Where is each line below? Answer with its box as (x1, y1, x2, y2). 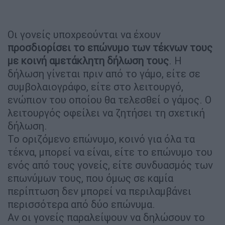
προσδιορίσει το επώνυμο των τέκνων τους (8, 41, 212, 54)
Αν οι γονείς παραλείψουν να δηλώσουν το (8, 210, 205, 223)
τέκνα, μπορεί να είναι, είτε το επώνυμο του (8, 145, 212, 158)
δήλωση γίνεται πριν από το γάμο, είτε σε (8, 67, 200, 80)
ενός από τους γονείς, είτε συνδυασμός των (8, 158, 213, 171)
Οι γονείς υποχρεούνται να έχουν (8, 28, 161, 41)
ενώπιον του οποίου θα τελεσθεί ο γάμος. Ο (8, 93, 211, 106)
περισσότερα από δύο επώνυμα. (8, 197, 155, 210)
